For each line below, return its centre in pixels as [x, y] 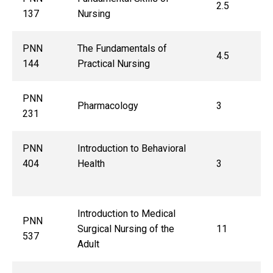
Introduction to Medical [126, 214]
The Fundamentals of [122, 49]
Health [135, 164]
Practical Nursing [113, 64]
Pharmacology [108, 106]
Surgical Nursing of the [126, 229]
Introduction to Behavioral [131, 149]
